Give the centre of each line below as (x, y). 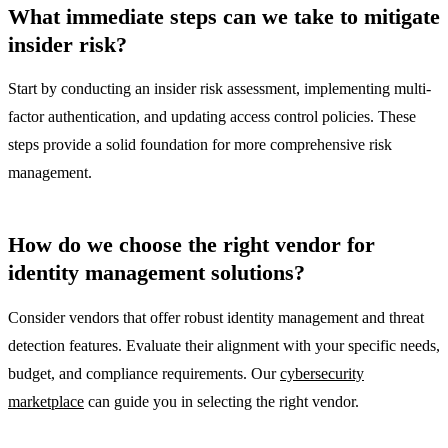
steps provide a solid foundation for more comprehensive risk (200, 145)
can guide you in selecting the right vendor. (221, 401)
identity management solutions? (156, 273)
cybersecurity (322, 373)
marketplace (46, 401)
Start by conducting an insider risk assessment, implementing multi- (219, 89)
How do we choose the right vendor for (191, 245)
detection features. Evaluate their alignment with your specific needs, (224, 345)
